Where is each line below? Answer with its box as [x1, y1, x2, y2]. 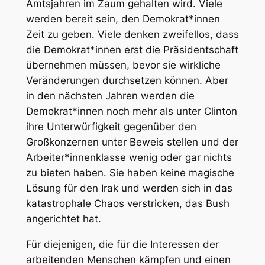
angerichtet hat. [25, 213, 101, 225]
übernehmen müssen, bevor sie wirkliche [25, 59, 221, 72]
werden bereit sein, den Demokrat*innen [25, 13, 220, 25]
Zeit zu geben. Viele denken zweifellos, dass [25, 28, 239, 41]
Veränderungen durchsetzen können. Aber [25, 75, 228, 87]
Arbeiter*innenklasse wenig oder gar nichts [25, 151, 232, 164]
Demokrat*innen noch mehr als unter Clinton [25, 105, 237, 118]
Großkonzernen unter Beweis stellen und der [25, 136, 238, 148]
